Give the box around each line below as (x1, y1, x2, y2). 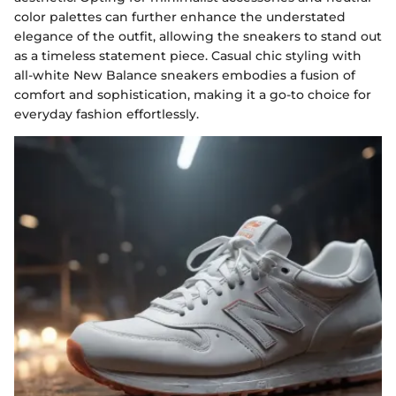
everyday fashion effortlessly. (14, 106, 199, 123)
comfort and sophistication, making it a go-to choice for (14, 87, 371, 103)
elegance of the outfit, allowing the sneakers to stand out (14, 28, 382, 45)
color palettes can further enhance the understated (14, 9, 346, 26)
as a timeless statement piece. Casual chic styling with (14, 48, 362, 65)
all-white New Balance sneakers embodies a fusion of (14, 67, 355, 84)
